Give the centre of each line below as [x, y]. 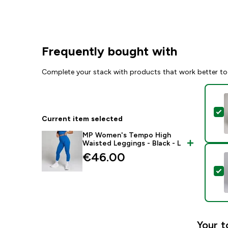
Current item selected [82, 119]
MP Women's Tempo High [127, 135]
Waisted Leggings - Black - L [132, 143]
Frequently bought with [110, 51]
